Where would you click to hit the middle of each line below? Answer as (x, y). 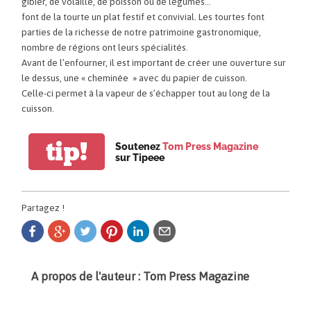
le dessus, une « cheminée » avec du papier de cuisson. (135, 78)
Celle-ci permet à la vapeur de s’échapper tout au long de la (146, 93)
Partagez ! (43, 208)
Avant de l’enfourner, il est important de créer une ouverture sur (154, 63)
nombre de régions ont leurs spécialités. (105, 48)
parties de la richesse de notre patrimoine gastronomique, (142, 32)
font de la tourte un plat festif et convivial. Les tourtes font (143, 17)
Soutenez (139, 146)
